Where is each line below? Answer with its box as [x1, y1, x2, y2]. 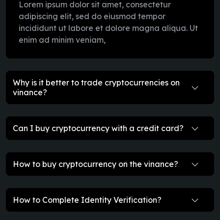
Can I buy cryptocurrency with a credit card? [13, 123, 184, 133]
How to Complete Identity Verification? [13, 194, 162, 205]
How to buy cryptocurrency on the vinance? [13, 159, 178, 169]
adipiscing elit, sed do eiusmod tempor [19, 11, 165, 21]
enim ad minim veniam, [19, 34, 106, 45]
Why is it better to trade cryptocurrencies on [13, 77, 180, 87]
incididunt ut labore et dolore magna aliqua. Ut [19, 23, 198, 33]
